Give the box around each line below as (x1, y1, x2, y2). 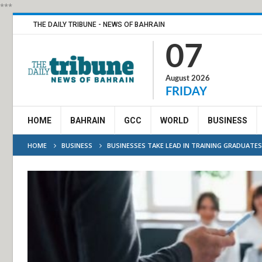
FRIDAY (166, 86, 207, 98)
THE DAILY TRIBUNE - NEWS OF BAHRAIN (33, 20, 165, 29)
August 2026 (166, 75, 210, 82)
